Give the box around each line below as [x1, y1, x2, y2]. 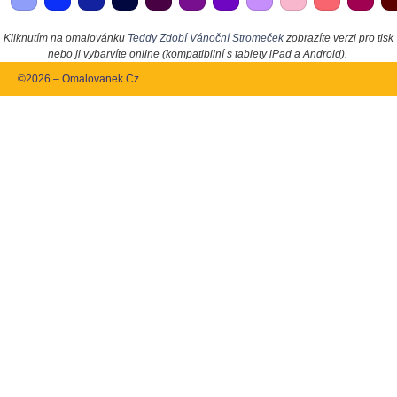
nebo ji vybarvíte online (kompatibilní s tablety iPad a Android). [47, 47, 347, 60]
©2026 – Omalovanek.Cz [18, 72, 139, 85]
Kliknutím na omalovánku [4, 31, 128, 44]
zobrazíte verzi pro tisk [284, 31, 393, 44]
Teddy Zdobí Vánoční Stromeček [128, 31, 284, 44]
